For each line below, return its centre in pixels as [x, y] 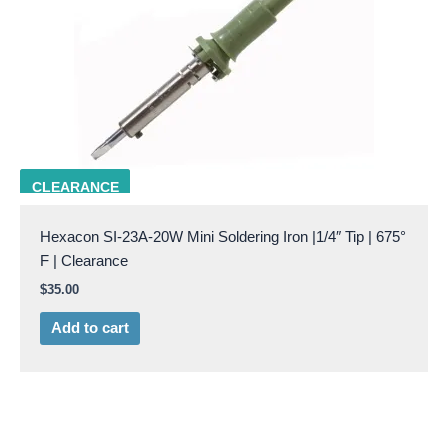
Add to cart [89, 328]
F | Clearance [84, 260]
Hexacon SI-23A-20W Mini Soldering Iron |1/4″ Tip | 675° [223, 236]
